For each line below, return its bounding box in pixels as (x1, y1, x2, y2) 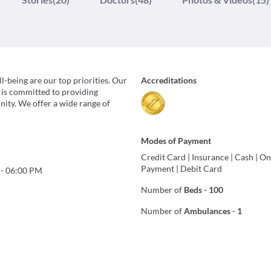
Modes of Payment (141, 135, 212, 146)
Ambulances (184, 206, 231, 217)
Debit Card (180, 163, 223, 174)
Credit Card (141, 152, 186, 163)
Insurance (192, 152, 229, 163)
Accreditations (141, 75, 197, 86)
